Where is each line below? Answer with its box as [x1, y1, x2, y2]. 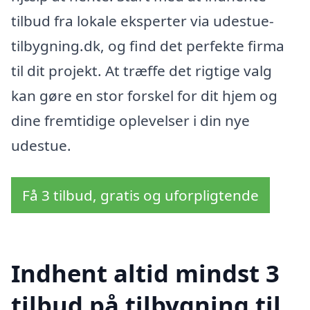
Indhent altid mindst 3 [11, 257, 280, 290]
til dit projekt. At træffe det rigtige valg [11, 60, 272, 80]
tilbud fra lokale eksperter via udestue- [11, 10, 274, 30]
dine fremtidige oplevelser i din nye [11, 110, 250, 130]
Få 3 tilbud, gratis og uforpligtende [22, 185, 259, 205]
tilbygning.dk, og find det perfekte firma [11, 35, 284, 55]
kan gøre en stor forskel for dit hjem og [11, 85, 277, 105]
